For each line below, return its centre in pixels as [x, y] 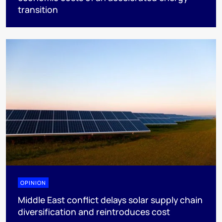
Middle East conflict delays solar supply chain [110, 199]
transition [38, 10]
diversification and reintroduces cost [94, 211]
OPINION [33, 182]
